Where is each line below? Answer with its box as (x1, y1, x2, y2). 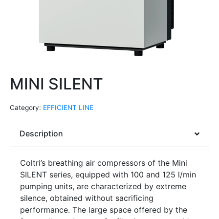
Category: (10, 103, 41, 111)
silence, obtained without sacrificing (20, 193, 153, 203)
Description (20, 129, 64, 139)
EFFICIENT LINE (43, 103, 93, 111)
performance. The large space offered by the (20, 205, 187, 215)
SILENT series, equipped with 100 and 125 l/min (20, 170, 196, 180)
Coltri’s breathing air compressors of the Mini (20, 158, 187, 168)
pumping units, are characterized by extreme (20, 181, 186, 192)
